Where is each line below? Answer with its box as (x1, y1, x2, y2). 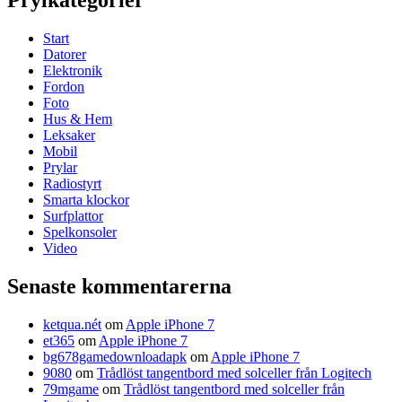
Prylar (43, 160, 77, 176)
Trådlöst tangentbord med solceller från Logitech (97, 364, 371, 380)
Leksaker (43, 127, 95, 144)
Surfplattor (43, 208, 103, 224)
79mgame (43, 380, 99, 397)
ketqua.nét (43, 316, 101, 332)
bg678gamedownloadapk (43, 348, 187, 364)
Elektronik (43, 63, 102, 79)
